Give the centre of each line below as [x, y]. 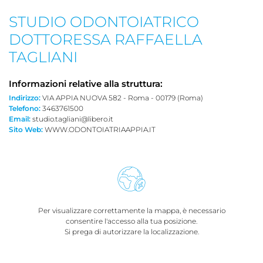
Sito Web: [26, 129]
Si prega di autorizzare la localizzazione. [131, 231]
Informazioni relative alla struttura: [86, 83]
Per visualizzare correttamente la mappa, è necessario [131, 210]
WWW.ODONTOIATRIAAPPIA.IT [100, 129]
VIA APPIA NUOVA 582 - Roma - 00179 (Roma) [122, 97]
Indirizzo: [25, 97]
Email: [20, 119]
